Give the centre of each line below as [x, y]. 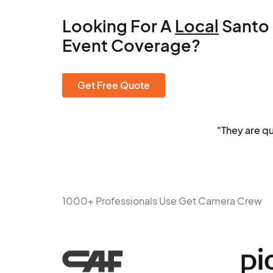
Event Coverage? [131, 45]
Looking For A [119, 26]
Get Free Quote [114, 85]
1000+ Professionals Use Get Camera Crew [162, 200]
